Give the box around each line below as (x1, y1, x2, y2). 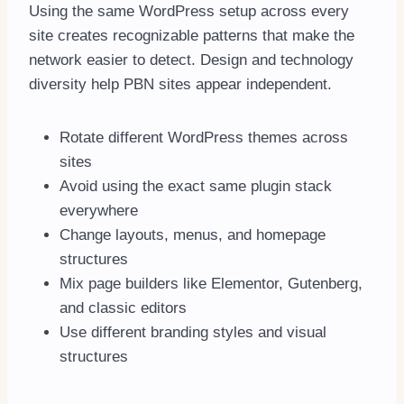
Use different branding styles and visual (60, 324, 326, 342)
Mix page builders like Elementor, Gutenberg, (60, 275, 363, 293)
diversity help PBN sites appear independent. (29, 76, 332, 94)
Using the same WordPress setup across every (29, 3, 349, 21)
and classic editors (60, 299, 187, 317)
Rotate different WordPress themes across (60, 129, 348, 147)
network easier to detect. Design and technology (29, 51, 353, 69)
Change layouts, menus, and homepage (60, 226, 326, 244)
